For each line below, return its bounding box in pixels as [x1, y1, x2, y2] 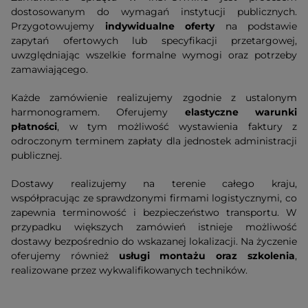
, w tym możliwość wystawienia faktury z [57, 120, 297, 133]
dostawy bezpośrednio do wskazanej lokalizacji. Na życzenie [11, 235, 297, 248]
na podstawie [214, 20, 297, 33]
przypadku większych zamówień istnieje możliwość [11, 221, 297, 234]
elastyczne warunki [184, 106, 298, 119]
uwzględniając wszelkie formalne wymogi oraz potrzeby [11, 49, 297, 62]
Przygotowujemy [11, 20, 105, 33]
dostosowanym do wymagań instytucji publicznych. [11, 5, 297, 19]
